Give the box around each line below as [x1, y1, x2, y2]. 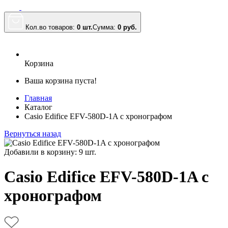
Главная [24, 94, 52, 102]
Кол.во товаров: [25, 23, 77, 31]
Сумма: [93, 23, 118, 31]
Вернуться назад [4, 129, 61, 138]
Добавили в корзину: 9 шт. [4, 148, 96, 156]
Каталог [24, 103, 52, 111]
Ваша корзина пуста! [24, 76, 97, 85]
